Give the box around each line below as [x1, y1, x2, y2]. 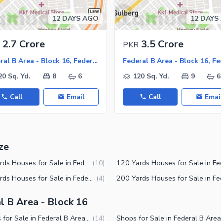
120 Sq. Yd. [132, 71, 169, 81]
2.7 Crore [2, 37, 45, 51]
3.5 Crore [141, 37, 184, 51]
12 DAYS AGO [52, 13, 99, 23]
